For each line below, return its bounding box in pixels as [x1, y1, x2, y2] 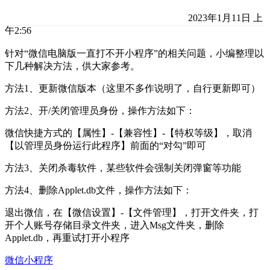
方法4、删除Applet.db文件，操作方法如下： [5, 185, 192, 196]
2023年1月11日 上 [186, 13, 263, 24]
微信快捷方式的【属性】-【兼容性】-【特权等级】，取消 [5, 128, 252, 139]
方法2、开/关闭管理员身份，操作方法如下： [5, 105, 195, 116]
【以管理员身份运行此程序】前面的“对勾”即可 [5, 140, 206, 151]
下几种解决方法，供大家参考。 [5, 61, 140, 72]
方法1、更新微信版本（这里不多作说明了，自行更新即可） [5, 83, 260, 94]
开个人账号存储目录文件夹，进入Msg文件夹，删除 [5, 220, 224, 231]
